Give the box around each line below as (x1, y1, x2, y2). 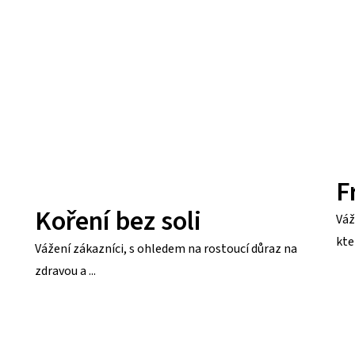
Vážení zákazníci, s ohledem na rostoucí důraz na (35, 240, 298, 258)
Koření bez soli (35, 202, 202, 242)
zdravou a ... (35, 262, 97, 281)
